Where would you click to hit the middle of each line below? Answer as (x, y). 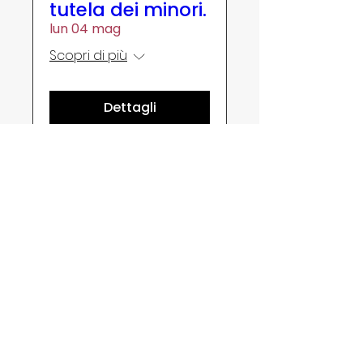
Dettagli (130, 107)
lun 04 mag (85, 29)
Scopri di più (88, 56)
